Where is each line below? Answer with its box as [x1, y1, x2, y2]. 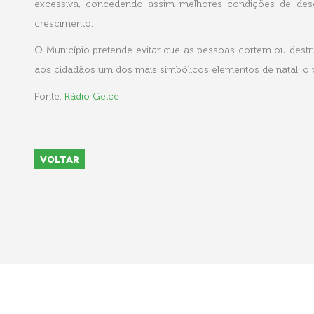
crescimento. [34, 18, 93, 29]
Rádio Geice [64, 90, 119, 102]
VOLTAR [40, 153, 79, 164]
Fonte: [34, 90, 64, 102]
